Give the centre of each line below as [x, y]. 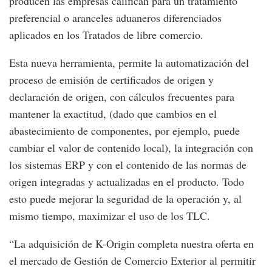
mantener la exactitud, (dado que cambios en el [113, 113]
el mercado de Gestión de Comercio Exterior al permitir [132, 260]
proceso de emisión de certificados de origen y [111, 79]
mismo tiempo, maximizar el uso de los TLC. [110, 215]
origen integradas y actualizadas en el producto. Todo [127, 181]
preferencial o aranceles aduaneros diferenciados [115, 17]
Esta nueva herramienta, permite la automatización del [129, 62]
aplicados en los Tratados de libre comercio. [106, 34]
